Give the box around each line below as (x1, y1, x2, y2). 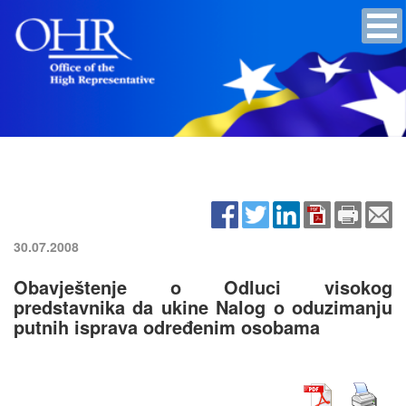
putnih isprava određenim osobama (14, 313, 320, 340)
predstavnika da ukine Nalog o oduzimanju (14, 293, 392, 320)
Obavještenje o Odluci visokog (14, 273, 392, 300)
